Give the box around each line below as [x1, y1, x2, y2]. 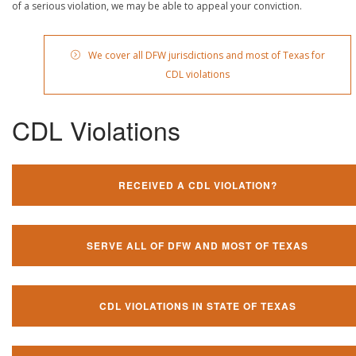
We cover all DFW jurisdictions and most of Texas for [87, 48, 325, 62]
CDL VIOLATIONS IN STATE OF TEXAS [99, 298, 296, 313]
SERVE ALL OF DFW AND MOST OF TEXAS [87, 238, 308, 253]
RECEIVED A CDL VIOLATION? [118, 177, 277, 192]
